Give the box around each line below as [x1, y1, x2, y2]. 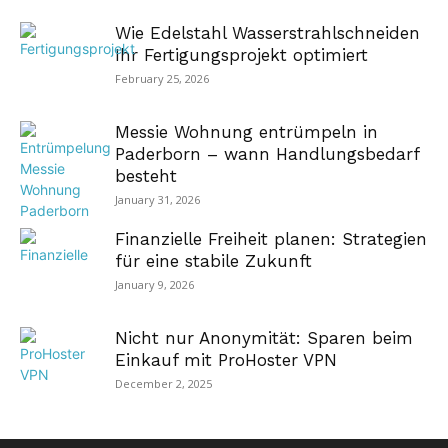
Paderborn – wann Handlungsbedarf [115, 144, 419, 164]
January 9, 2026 [115, 277, 194, 292]
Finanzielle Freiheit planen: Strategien [115, 229, 427, 249]
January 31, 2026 [115, 192, 200, 207]
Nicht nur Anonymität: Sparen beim [115, 328, 413, 348]
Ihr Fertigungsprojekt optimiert [115, 45, 368, 65]
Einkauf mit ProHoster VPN [115, 350, 337, 370]
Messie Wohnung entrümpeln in [115, 122, 378, 142]
